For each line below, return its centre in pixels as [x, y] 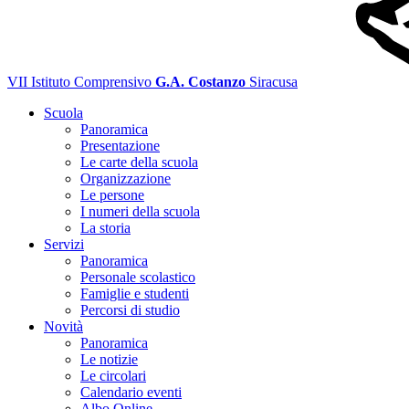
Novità [63, 326]
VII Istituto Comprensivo [79, 82]
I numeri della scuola [140, 211]
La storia [105, 228]
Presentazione [120, 146]
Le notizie [109, 359]
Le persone [112, 195]
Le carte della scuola [139, 162]
